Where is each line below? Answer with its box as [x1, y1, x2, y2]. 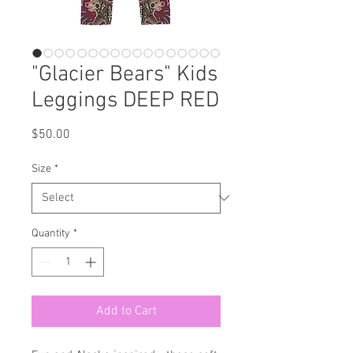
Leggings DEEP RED [32, 87, 219, 114]
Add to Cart [95, 303, 157, 319]
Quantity [32, 226, 70, 240]
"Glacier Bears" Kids [32, 61, 217, 88]
